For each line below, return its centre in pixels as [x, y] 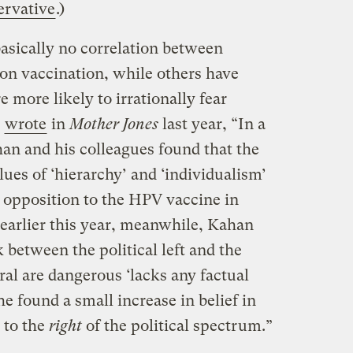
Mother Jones [113, 124]
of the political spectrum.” [177, 326]
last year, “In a [212, 124]
